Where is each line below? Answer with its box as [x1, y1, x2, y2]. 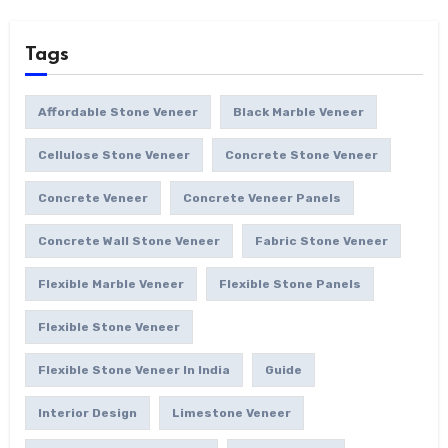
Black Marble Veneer [232, 104, 364, 119]
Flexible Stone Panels [218, 276, 361, 291]
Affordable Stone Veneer [37, 104, 198, 119]
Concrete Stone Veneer [224, 147, 378, 162]
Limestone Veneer [171, 405, 291, 420]
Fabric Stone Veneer [254, 233, 388, 248]
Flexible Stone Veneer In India [37, 362, 230, 377]
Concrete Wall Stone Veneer [37, 233, 220, 248]
